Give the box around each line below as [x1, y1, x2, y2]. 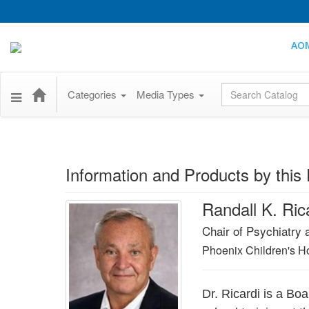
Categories [68, 87, 119, 101]
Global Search [221, 83, 288, 97]
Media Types [137, 87, 197, 101]
